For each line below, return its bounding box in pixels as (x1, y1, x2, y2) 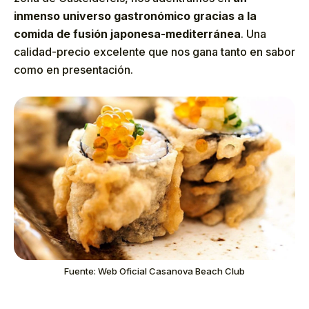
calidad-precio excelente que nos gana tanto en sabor (14, 45, 295, 59)
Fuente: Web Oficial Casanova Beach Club (64, 266, 245, 277)
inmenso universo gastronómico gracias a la (14, 9, 257, 23)
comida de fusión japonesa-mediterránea (14, 27, 241, 41)
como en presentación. (14, 63, 133, 77)
